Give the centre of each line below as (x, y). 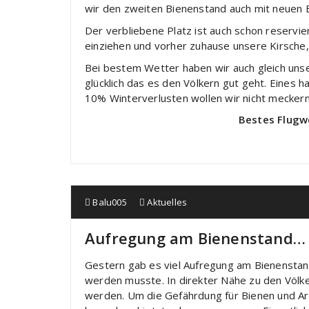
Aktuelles (167, 202)
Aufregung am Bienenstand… (195, 238)
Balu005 (109, 202)
